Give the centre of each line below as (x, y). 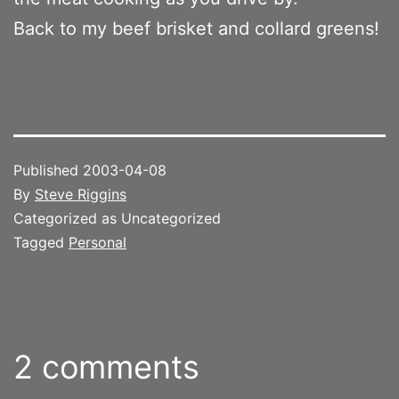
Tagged (41, 242)
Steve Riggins (81, 194)
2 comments (106, 366)
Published (48, 170)
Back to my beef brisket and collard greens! (196, 28)
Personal (98, 242)
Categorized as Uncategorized (117, 218)
